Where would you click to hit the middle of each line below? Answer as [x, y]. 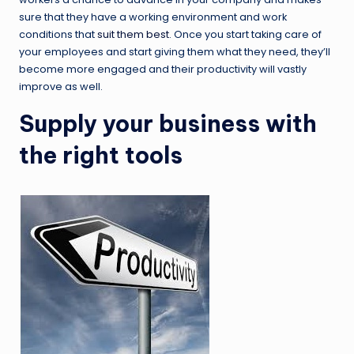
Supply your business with [168, 123]
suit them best [133, 34]
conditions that [58, 34]
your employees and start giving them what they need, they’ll [175, 51]
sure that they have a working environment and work [153, 17]
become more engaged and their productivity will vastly [163, 69]
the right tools [101, 155]
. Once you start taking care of [245, 34]
